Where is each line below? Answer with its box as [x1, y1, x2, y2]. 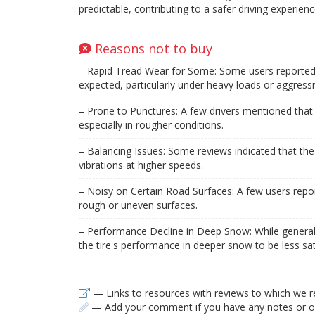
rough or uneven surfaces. [79, 198, 198, 212]
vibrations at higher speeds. [79, 157, 203, 172]
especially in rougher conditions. [79, 117, 224, 131]
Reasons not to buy [91, 39, 212, 57]
